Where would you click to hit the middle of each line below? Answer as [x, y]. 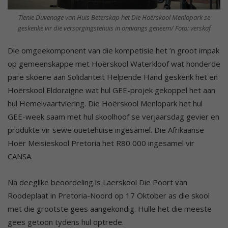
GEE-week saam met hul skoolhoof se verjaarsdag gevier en [113, 117]
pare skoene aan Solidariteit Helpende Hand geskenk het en [113, 77]
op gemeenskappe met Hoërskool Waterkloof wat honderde [114, 64]
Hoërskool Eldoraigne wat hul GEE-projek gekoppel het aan [111, 90]
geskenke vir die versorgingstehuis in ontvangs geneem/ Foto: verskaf [114, 28]
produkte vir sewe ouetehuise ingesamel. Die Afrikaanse [106, 130]
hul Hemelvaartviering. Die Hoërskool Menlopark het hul [105, 104]
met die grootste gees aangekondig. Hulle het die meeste [110, 209]
